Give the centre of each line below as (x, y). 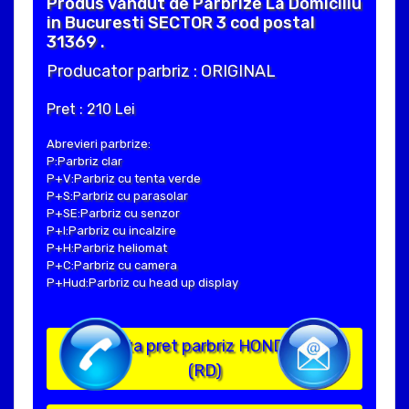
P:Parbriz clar (84, 162)
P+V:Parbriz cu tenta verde (124, 179)
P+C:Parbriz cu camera (112, 266)
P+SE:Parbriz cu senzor (113, 214)
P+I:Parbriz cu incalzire (111, 231)
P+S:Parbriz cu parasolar (117, 196)
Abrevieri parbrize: (99, 144)
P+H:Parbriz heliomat (107, 248)
